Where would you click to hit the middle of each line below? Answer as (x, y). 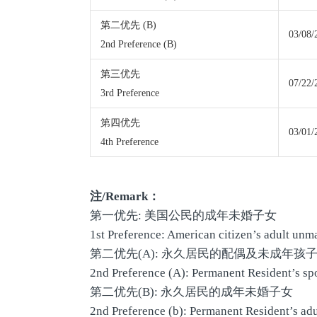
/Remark (125, 196)
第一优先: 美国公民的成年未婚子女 (183, 215)
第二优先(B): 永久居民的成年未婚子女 (191, 292)
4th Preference (129, 142)
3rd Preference (130, 93)
